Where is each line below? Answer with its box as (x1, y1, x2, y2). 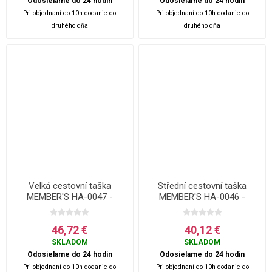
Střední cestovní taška (158, 180, 247, 191)
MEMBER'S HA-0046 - (159, 191, 246, 202)
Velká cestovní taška (28, 180, 111, 191)
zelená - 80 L (44, 202, 96, 213)
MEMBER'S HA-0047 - (26, 191, 113, 202)
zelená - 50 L (176, 202, 228, 213)
